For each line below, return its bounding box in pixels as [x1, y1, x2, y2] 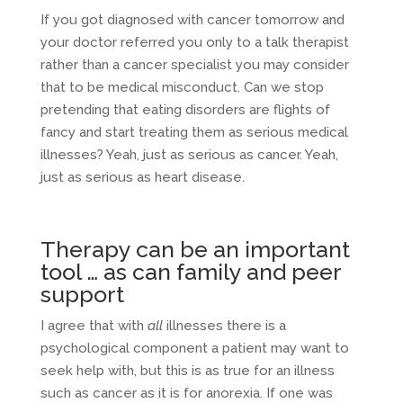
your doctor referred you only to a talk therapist [40, 33, 349, 50]
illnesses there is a [162, 317, 286, 334]
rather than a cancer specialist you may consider [40, 56, 349, 73]
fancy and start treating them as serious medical [40, 123, 348, 140]
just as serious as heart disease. [40, 168, 245, 185]
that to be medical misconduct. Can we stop [40, 78, 324, 95]
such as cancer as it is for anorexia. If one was [40, 384, 333, 401]
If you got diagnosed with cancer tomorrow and [40, 11, 345, 28]
